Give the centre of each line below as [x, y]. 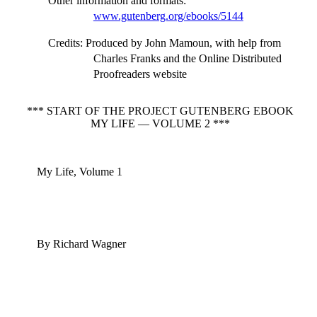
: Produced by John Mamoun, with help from [180, 43]
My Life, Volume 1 [79, 172]
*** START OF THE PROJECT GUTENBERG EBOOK [160, 111]
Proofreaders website [140, 74]
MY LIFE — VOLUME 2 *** [160, 123]
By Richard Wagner [81, 244]
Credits [64, 43]
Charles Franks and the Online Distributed [187, 58]
